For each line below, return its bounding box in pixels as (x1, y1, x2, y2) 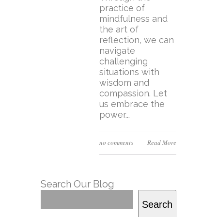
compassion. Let (99, 88, 167, 98)
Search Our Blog (41, 178, 114, 190)
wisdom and (99, 77, 149, 88)
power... (99, 109, 130, 120)
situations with (99, 67, 159, 77)
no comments (99, 138, 133, 147)
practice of (99, 3, 145, 13)
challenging (99, 56, 148, 66)
